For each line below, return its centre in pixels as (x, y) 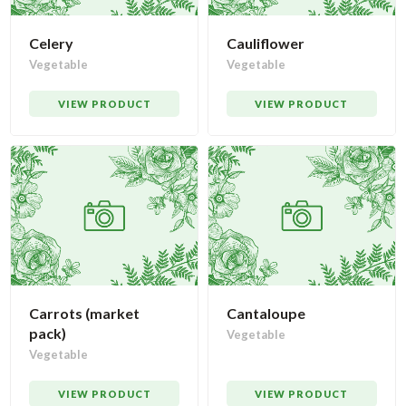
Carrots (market (85, 314)
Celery (52, 43)
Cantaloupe (266, 314)
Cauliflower (266, 43)
